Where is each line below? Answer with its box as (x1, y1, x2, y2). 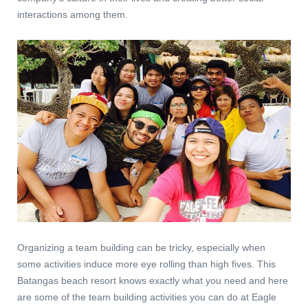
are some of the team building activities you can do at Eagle (17, 291, 276, 303)
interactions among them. (17, 9, 128, 20)
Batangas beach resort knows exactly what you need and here (17, 275, 288, 287)
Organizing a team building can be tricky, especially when (17, 242, 265, 254)
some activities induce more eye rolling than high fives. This (17, 258, 276, 270)
